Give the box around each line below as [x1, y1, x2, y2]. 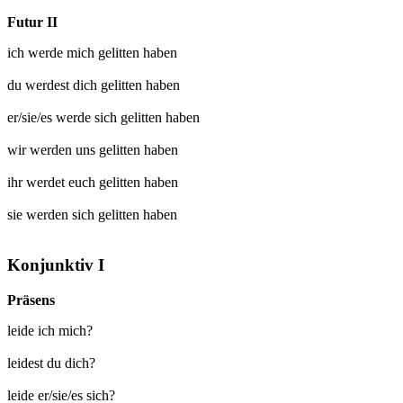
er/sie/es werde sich [7, 109, 121, 125]
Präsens [7, 291, 55, 308]
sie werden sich [7, 206, 98, 222]
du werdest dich [7, 76, 101, 93]
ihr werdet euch [7, 174, 99, 190]
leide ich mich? [7, 322, 93, 338]
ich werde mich [7, 44, 98, 60]
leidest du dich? [7, 354, 95, 371]
